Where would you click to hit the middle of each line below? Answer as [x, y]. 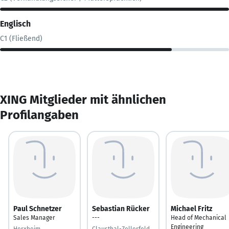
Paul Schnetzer [38, 209]
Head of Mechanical [199, 217]
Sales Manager [34, 217]
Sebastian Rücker [121, 209]
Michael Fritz [191, 209]
